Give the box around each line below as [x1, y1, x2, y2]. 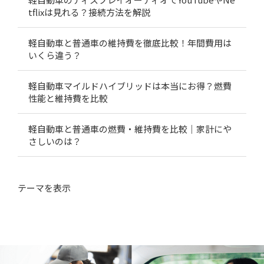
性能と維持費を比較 [28, 91, 108, 104]
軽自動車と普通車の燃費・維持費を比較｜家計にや [28, 122, 232, 135]
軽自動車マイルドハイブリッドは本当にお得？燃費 [28, 79, 232, 92]
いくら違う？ [28, 48, 81, 61]
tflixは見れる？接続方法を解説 [28, 5, 150, 18]
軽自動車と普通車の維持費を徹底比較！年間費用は [28, 36, 232, 49]
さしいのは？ [28, 134, 81, 147]
